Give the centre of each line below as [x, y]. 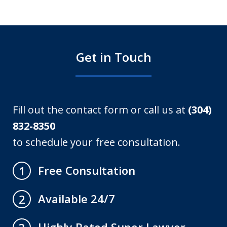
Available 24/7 [77, 199]
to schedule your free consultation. [97, 142]
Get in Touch [113, 57]
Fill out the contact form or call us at [101, 110]
